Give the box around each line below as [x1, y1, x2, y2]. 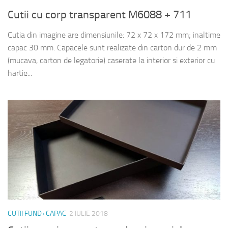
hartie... [8, 68, 32, 78]
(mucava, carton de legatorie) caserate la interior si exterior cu [8, 55, 215, 65]
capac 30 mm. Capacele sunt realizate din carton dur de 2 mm [8, 42, 217, 52]
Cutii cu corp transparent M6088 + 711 [8, 8, 191, 21]
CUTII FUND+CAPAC [8, 209, 66, 218]
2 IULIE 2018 [69, 209, 108, 218]
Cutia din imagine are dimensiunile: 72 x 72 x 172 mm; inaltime [8, 30, 220, 40]
